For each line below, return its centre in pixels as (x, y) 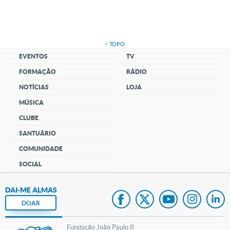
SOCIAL (31, 164)
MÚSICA (32, 103)
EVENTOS (34, 56)
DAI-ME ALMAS (31, 190)
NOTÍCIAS (34, 87)
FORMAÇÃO (38, 72)
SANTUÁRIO (38, 133)
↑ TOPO (115, 44)
